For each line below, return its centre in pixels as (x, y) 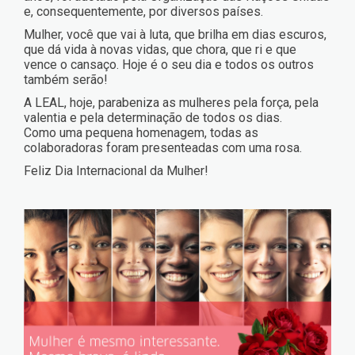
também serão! (66, 80)
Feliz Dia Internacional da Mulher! (116, 171)
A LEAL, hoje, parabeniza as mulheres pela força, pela (171, 103)
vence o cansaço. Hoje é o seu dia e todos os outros (169, 65)
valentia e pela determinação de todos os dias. (153, 118)
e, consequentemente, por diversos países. (143, 11)
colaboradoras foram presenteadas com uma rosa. (163, 148)
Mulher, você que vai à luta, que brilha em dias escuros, (175, 34)
